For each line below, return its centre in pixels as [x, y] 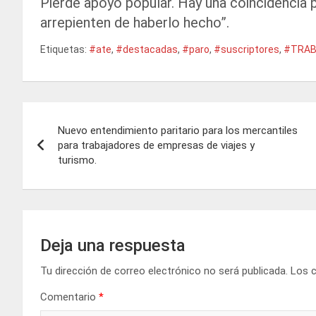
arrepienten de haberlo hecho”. [135, 23]
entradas [67, 174]
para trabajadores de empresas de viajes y [156, 146]
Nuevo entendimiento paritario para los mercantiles [178, 131]
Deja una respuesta [113, 246]
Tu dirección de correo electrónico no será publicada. [164, 271]
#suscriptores [247, 50]
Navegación [81, 116]
